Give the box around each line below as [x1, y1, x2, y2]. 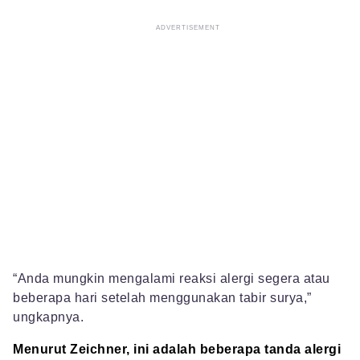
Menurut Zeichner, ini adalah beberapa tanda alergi [13, 342, 341, 357]
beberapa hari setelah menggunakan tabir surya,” [13, 291, 312, 305]
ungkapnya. [13, 310, 84, 325]
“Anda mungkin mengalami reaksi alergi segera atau [13, 272, 330, 286]
